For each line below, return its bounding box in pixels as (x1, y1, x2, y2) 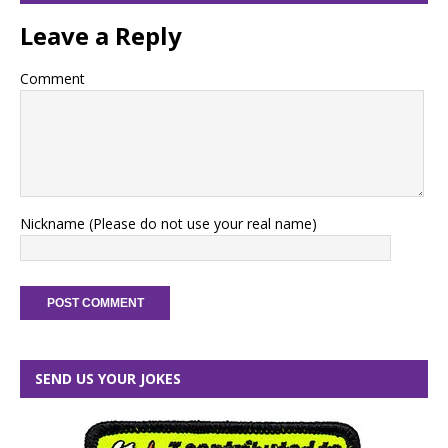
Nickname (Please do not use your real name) (20, 213, 317, 233)
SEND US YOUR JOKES (35, 368, 181, 388)
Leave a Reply (20, 18, 182, 52)
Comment (20, 68, 85, 88)
